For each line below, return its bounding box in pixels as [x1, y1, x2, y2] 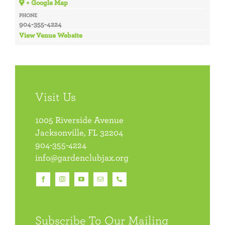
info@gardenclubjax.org [35, 152, 129, 164]
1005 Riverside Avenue [35, 114, 124, 126]
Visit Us [35, 89, 76, 104]
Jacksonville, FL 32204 [35, 127, 123, 139]
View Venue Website [19, 31, 82, 40]
